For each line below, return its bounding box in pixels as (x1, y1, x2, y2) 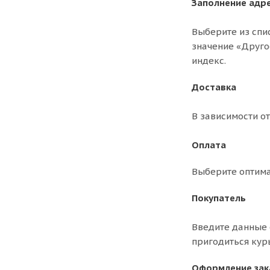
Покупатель (192, 192, 246, 204)
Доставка (192, 81, 236, 93)
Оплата (192, 139, 226, 151)
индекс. (192, 55, 226, 66)
